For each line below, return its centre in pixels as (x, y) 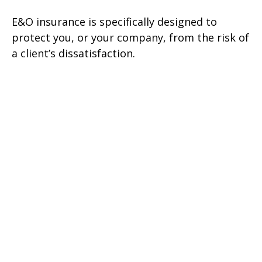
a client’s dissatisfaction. (73, 53)
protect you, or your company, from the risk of (130, 37)
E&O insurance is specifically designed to (114, 21)
